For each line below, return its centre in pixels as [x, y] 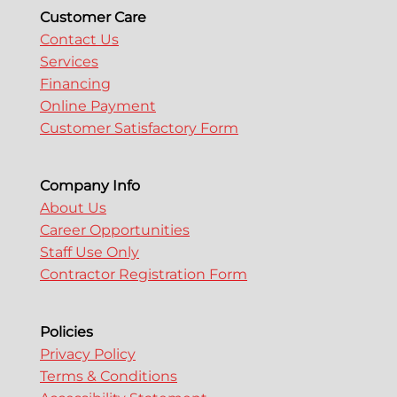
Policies [66, 332]
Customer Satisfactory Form [139, 128]
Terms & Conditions [109, 377]
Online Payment [98, 106]
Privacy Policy [88, 354]
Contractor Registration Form [144, 275]
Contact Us [79, 40]
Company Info [90, 186]
